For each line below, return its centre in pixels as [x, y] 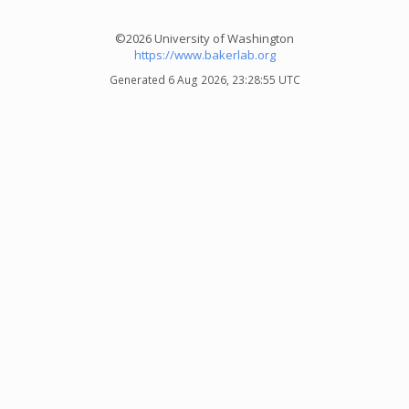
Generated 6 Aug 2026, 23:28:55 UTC [204, 80]
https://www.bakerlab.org [204, 55]
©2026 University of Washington [204, 38]
